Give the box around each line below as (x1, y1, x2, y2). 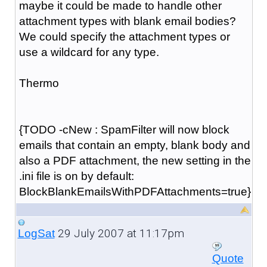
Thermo (18, 76, 59, 89)
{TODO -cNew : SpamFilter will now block (18, 123, 229, 136)
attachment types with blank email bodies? (18, 14, 236, 27)
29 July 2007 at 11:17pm (54, 226, 184, 240)
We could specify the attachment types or (18, 30, 230, 43)
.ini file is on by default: (18, 169, 134, 182)
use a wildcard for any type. (18, 45, 159, 58)
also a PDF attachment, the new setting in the (18, 154, 251, 167)
